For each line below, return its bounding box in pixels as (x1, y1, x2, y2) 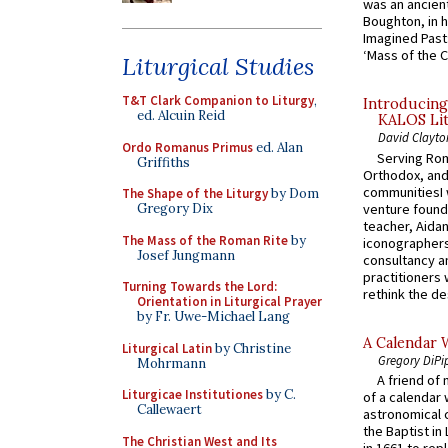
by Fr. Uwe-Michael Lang (137, 308, 290, 325)
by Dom (268, 185, 319, 202)
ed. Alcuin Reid (137, 107, 225, 124)
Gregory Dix (137, 200, 213, 217)
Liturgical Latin (122, 339, 212, 357)
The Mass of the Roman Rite (122, 231, 288, 249)
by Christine (212, 339, 291, 357)
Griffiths (137, 153, 190, 171)
